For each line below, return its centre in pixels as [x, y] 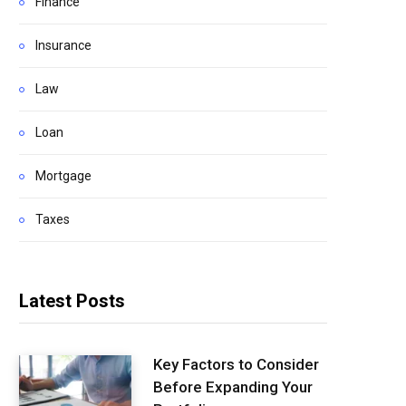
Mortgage [63, 176]
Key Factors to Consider [236, 365]
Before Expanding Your [233, 387]
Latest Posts [72, 301]
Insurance [63, 45]
